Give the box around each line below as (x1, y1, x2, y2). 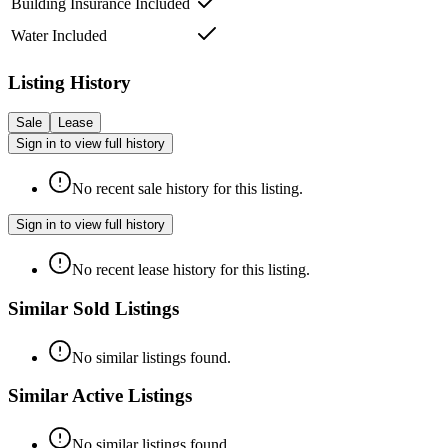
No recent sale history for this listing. (72, 180, 303, 198)
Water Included (11, 26, 107, 44)
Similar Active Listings (8, 385, 192, 407)
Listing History (8, 71, 131, 93)
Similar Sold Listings (8, 297, 179, 319)
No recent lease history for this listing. (72, 261, 310, 279)
